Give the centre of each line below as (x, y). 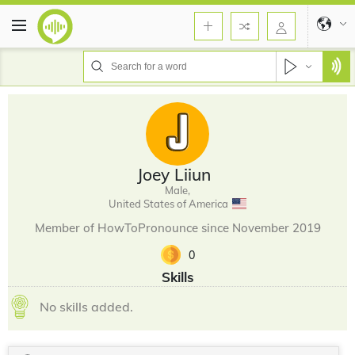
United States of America (168, 204)
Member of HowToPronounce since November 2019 (177, 228)
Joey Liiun (174, 174)
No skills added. (86, 307)
